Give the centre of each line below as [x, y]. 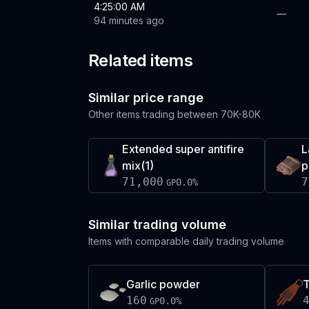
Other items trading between [153, 114]
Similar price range [146, 98]
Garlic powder [163, 284]
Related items [141, 60]
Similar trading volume [157, 225]
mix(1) [138, 166]
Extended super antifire [183, 149]
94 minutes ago [129, 20]
